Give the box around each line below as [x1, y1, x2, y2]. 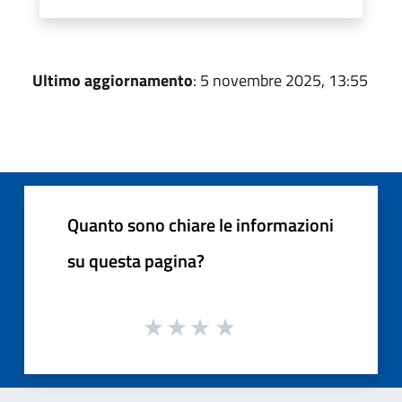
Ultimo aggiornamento [32, 67, 193, 92]
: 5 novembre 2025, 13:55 [193, 67, 368, 92]
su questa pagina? [67, 246, 205, 275]
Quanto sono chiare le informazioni [67, 210, 334, 239]
